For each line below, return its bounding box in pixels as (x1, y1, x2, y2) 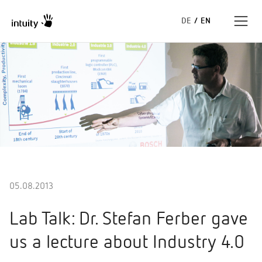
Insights (14, 129, 44, 139)
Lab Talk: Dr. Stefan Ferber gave (9, 210, 248, 229)
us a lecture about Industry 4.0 (9, 233, 244, 253)
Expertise (14, 64, 49, 73)
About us (14, 162, 47, 171)
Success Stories (14, 96, 73, 106)
